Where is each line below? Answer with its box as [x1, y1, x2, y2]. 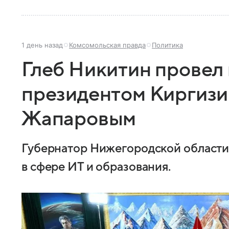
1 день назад [21, 40, 63, 49]
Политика [152, 40, 183, 49]
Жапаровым [21, 107, 136, 130]
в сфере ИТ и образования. [21, 160, 171, 174]
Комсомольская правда [69, 40, 146, 49]
